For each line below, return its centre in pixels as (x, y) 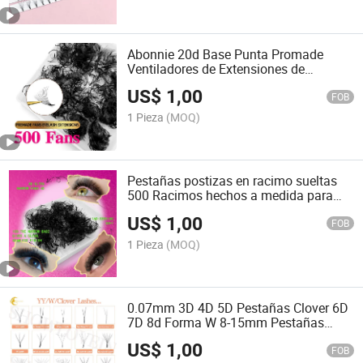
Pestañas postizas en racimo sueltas (233, 181)
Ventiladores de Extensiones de (216, 69)
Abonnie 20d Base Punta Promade (226, 55)
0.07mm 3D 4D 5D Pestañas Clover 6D (238, 307)
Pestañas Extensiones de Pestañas (227, 84)
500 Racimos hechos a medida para (231, 196)
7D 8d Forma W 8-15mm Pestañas (226, 322)
